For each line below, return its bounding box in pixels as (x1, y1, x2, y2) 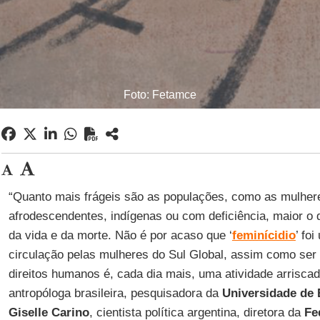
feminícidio (231, 229, 296, 242)
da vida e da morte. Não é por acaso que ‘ (8, 229, 232, 242)
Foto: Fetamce (124, 89, 196, 101)
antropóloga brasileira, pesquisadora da (8, 286, 222, 300)
